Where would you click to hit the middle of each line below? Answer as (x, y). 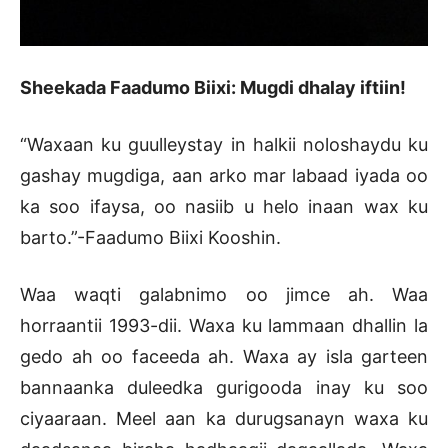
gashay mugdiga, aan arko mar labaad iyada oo (224, 176)
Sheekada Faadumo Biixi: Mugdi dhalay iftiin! (213, 88)
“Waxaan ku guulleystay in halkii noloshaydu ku (224, 145)
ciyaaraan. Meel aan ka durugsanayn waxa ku (224, 419)
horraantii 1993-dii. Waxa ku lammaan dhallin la (224, 326)
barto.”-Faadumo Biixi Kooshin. (150, 238)
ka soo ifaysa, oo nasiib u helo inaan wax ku (224, 207)
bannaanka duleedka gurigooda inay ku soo (224, 388)
